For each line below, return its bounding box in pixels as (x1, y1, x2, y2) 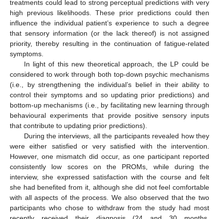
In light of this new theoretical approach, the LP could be (23, 60, 209, 68)
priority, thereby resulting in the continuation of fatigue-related (10, 39, 209, 47)
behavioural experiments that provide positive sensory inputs (10, 111, 209, 119)
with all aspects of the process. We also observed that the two (10, 193, 209, 201)
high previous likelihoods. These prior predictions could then (10, 8, 209, 17)
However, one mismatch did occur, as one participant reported (10, 152, 209, 160)
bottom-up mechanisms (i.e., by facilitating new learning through (10, 101, 209, 109)
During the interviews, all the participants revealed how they (23, 131, 209, 140)
